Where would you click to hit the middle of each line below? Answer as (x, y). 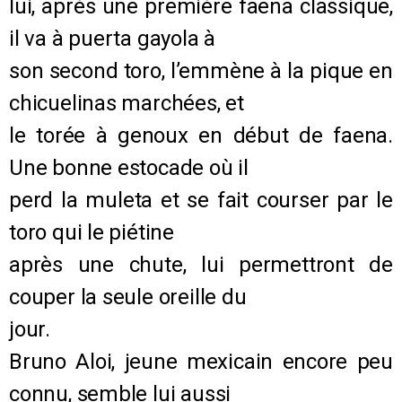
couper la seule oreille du (128, 297)
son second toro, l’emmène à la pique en (201, 70)
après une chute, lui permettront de (201, 264)
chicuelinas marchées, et (127, 103)
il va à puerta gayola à (113, 38)
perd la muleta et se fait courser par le (201, 200)
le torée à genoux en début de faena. (201, 135)
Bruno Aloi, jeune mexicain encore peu (201, 361)
